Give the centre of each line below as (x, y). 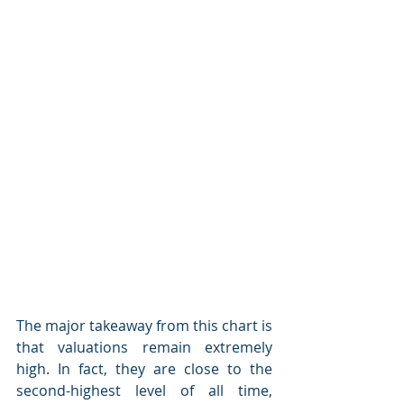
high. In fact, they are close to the (144, 369)
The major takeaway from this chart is (144, 326)
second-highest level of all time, (144, 390)
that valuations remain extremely (144, 347)
